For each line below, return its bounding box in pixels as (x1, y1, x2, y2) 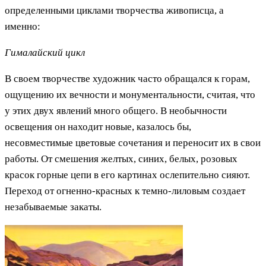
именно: (5, 20, 40, 32)
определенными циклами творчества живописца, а (5, 4, 224, 16)
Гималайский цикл (5, 46, 85, 58)
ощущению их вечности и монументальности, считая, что (5, 88, 255, 100)
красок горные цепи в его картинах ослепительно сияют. (5, 169, 250, 180)
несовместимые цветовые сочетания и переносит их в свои (5, 137, 261, 148)
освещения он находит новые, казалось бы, (5, 121, 191, 132)
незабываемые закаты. (5, 201, 102, 213)
